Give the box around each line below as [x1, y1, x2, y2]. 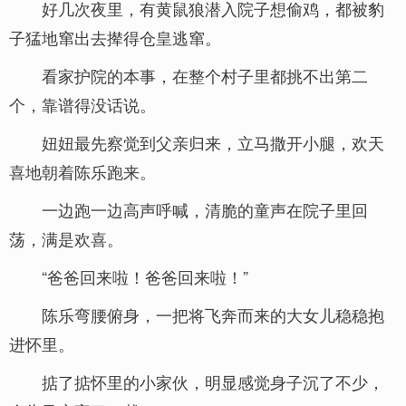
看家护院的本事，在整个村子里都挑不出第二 [42, 63, 368, 87]
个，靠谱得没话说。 [9, 92, 156, 116]
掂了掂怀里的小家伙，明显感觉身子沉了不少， [42, 370, 384, 393]
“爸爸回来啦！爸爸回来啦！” [42, 265, 248, 288]
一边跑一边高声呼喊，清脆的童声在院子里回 [42, 198, 368, 221]
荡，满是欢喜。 [9, 227, 123, 250]
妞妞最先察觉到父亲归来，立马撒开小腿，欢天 [42, 130, 384, 154]
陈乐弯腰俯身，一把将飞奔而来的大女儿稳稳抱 [42, 303, 384, 326]
